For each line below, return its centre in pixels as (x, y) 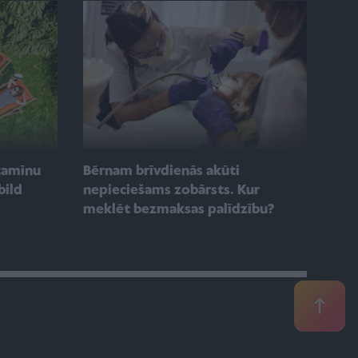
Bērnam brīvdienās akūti (161, 172)
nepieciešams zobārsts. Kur (171, 191)
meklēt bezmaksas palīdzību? (179, 210)
